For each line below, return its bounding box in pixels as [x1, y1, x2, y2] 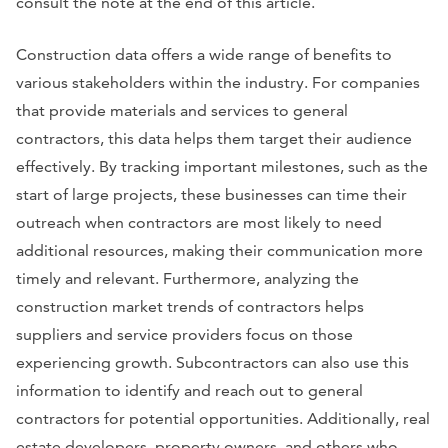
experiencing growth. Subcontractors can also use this [16, 352, 409, 372]
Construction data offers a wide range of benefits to [16, 44, 392, 64]
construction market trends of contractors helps [16, 296, 364, 316]
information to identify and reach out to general [16, 380, 363, 400]
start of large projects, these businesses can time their [16, 184, 407, 204]
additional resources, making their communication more [16, 240, 423, 260]
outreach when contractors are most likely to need [16, 212, 382, 232]
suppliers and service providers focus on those [16, 324, 353, 344]
